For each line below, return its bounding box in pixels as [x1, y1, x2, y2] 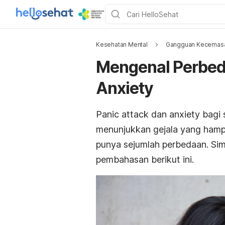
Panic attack [96, 109, 151, 120]
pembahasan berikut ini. [96, 154, 194, 165]
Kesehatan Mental [96, 41, 148, 48]
